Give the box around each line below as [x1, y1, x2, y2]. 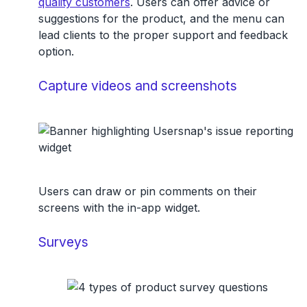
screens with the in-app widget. [38, 200, 200, 214]
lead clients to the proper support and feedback [38, 27, 288, 42]
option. [38, 44, 74, 58]
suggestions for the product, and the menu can [38, 11, 284, 25]
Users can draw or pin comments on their [38, 184, 257, 198]
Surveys [38, 233, 88, 250]
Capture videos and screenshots [38, 77, 237, 94]
